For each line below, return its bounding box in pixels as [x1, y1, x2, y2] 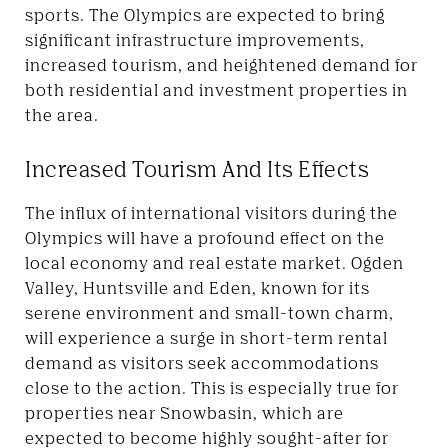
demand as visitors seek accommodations [25, 352, 379, 373]
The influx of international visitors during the [25, 202, 398, 223]
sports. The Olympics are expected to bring [25, 4, 385, 25]
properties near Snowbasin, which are [25, 402, 344, 423]
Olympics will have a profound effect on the [25, 227, 385, 248]
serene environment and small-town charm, [25, 302, 394, 323]
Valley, [25, 277, 83, 298]
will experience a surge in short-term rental [25, 327, 388, 348]
